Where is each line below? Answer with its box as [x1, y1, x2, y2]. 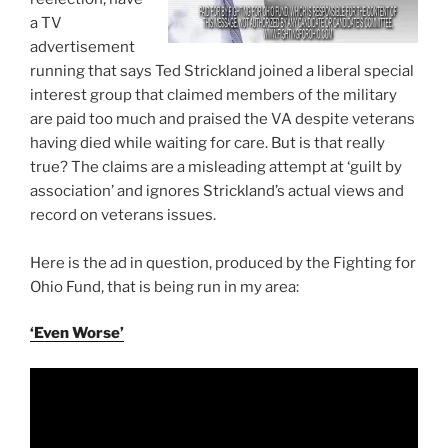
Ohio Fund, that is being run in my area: [30, 277, 299, 296]
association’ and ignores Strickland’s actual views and [30, 181, 404, 200]
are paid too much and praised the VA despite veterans [30, 109, 415, 128]
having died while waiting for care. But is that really [30, 133, 385, 152]
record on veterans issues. [30, 205, 216, 224]
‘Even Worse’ [30, 324, 124, 343]
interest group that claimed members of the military [30, 85, 397, 104]
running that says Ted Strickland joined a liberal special [30, 61, 414, 80]
